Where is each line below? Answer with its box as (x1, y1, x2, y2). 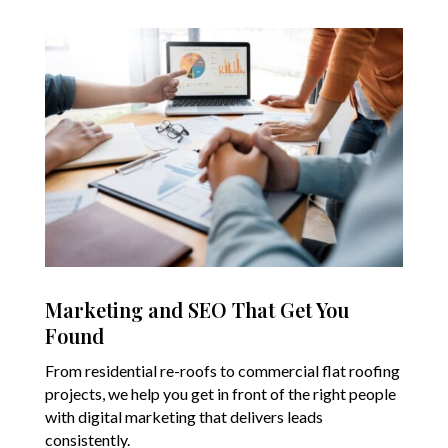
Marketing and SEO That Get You (44, 296, 349, 324)
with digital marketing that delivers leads (44, 407, 323, 427)
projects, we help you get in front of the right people (44, 384, 396, 404)
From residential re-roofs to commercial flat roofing (44, 361, 400, 381)
